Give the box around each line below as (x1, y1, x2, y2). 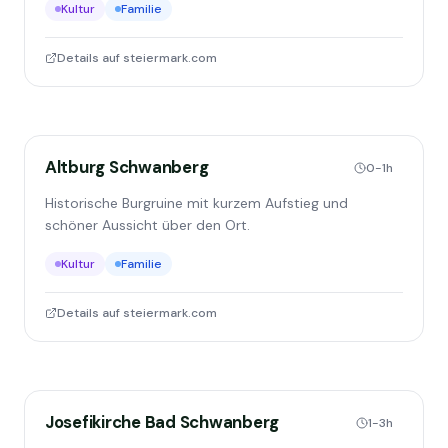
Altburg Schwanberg (45, 156, 209, 178)
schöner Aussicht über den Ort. (45, 216, 250, 234)
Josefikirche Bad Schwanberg (45, 411, 280, 433)
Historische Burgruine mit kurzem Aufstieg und (45, 194, 348, 212)
